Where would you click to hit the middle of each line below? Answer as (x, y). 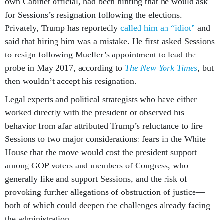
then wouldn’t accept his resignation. (73, 81)
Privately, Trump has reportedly (61, 28)
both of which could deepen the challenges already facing (108, 205)
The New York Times (161, 68)
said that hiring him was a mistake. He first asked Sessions (110, 41)
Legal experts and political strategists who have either (101, 99)
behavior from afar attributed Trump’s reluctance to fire (104, 126)
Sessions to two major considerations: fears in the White (105, 139)
